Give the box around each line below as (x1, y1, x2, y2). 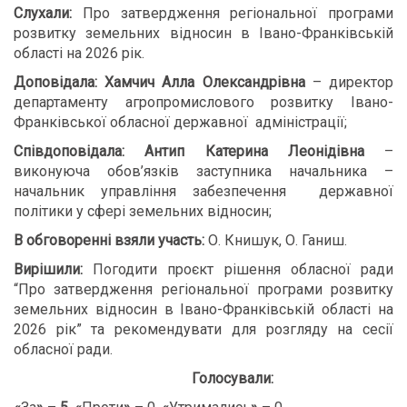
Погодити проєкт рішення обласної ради (93, 261, 394, 278)
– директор (304, 74, 394, 91)
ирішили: (23, 261, 94, 278)
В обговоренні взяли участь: (14, 232, 204, 249)
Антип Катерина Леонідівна (144, 143, 364, 160)
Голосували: (192, 370, 273, 387)
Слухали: (14, 5, 72, 22)
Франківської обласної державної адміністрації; (14, 114, 347, 131)
